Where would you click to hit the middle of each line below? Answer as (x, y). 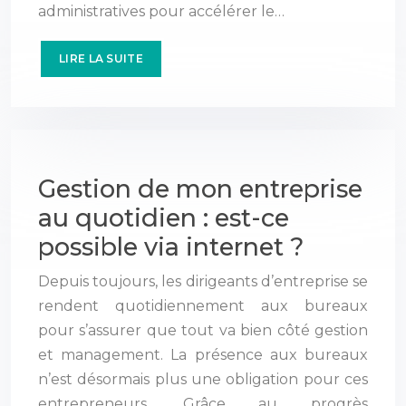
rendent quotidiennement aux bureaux (203, 305)
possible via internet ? (171, 246)
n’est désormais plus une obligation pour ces (203, 379)
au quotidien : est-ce (164, 217)
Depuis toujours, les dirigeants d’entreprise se (203, 281)
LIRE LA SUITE (101, 58)
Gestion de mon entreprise (200, 188)
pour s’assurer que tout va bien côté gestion (203, 330)
